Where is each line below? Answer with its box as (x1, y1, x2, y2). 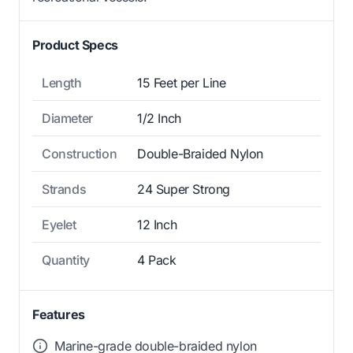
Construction (42, 146, 117, 162)
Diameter (42, 110, 93, 127)
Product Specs (32, 37, 118, 54)
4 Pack (137, 252, 176, 269)
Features (32, 307, 85, 323)
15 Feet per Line (137, 75, 226, 91)
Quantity (42, 252, 90, 269)
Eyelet (42, 217, 76, 233)
